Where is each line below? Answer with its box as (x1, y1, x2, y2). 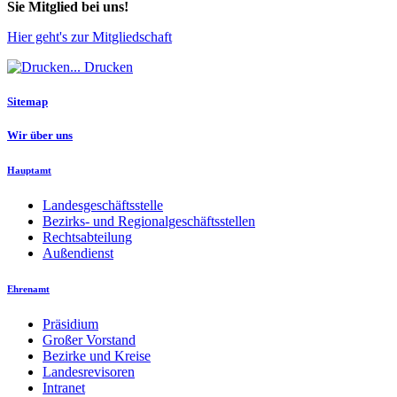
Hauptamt (7, 165, 51, 176)
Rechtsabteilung (43, 230, 132, 245)
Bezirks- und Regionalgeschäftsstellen (43, 214, 255, 230)
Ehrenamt (7, 284, 50, 295)
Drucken (81, 58, 133, 74)
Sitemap (7, 95, 48, 109)
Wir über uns (7, 128, 73, 143)
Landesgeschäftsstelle (43, 198, 163, 214)
